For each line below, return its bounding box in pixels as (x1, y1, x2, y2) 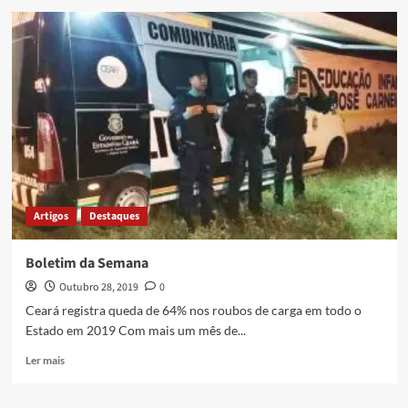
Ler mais (25, 353, 65, 368)
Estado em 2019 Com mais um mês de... (25, 322, 246, 339)
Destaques (88, 209, 139, 225)
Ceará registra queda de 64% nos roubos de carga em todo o (25, 302, 362, 319)
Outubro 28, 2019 (58, 280, 138, 296)
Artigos (33, 209, 68, 225)
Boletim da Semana (25, 253, 148, 274)
